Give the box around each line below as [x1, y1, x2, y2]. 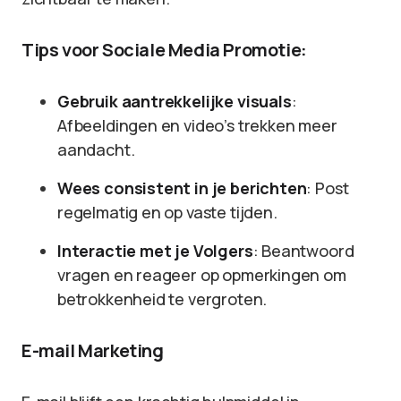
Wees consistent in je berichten [57, 177, 307, 199]
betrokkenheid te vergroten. [57, 288, 268, 310]
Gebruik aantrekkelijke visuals [57, 90, 292, 112]
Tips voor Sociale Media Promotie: [21, 38, 307, 62]
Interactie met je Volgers [57, 240, 253, 261]
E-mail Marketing [21, 338, 164, 363]
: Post [306, 177, 349, 199]
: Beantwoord [252, 240, 354, 261]
